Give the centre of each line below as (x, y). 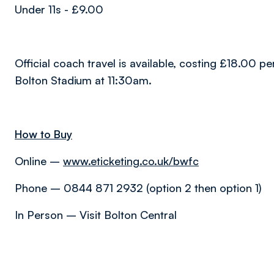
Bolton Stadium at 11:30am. (83, 80)
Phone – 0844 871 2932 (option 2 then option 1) (138, 188)
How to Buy (43, 134)
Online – (39, 161)
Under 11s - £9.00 (59, 9)
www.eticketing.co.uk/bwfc (131, 161)
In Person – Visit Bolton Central (96, 215)
